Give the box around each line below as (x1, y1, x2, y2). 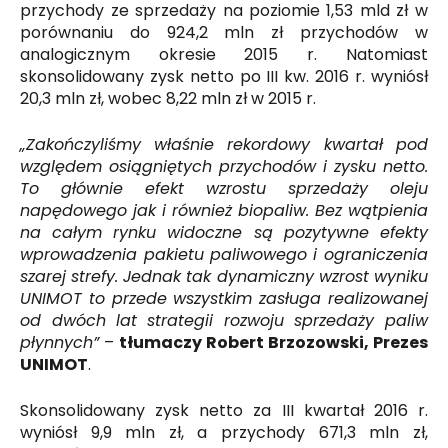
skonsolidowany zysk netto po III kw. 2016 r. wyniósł (20, 64, 428, 88)
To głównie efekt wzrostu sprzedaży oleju (20, 176, 428, 200)
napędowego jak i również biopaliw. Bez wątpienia (20, 198, 428, 222)
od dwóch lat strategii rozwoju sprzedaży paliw (20, 308, 428, 332)
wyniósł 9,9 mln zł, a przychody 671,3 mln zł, (20, 420, 428, 444)
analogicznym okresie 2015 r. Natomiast (20, 42, 428, 66)
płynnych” (20, 330, 100, 354)
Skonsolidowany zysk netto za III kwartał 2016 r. (20, 398, 428, 422)
